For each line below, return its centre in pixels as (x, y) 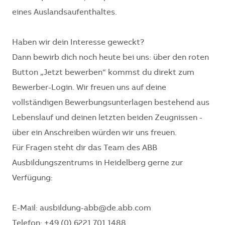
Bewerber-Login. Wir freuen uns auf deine (89, 88)
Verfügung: (32, 179)
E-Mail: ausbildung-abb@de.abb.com (82, 209)
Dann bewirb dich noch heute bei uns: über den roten (110, 58)
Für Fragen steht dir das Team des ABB (85, 148)
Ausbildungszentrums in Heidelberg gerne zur (97, 163)
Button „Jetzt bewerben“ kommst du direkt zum (103, 73)
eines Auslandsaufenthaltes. (65, 13)
